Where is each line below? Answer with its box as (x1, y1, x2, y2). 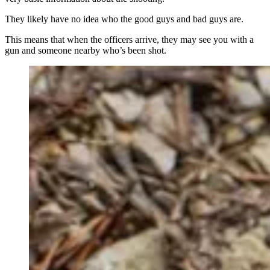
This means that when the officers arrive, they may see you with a (5, 34, 254, 45)
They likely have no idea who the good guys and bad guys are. (5, 13, 243, 24)
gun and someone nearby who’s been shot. (5, 45, 166, 55)
